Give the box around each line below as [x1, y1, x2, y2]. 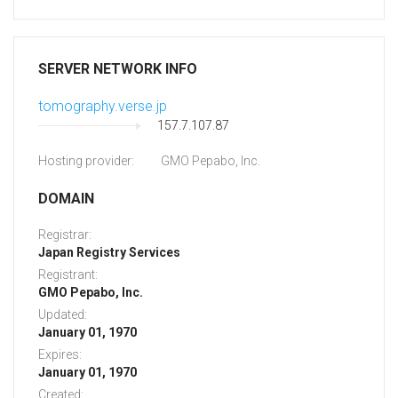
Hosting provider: [38, 154, 134, 169]
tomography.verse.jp [38, 98, 167, 115]
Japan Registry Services [38, 245, 180, 260]
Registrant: [38, 267, 98, 283]
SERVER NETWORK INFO [38, 60, 197, 78]
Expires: [38, 347, 82, 362]
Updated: [38, 307, 87, 322]
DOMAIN [38, 190, 94, 208]
